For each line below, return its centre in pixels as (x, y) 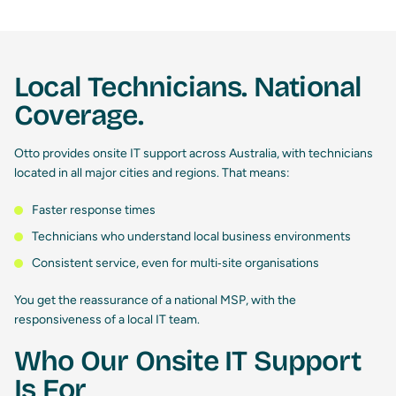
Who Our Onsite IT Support (188, 362)
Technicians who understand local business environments (191, 237)
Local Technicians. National (188, 88)
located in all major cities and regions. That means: (152, 173)
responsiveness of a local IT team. (107, 320)
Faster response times (94, 210)
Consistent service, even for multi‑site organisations (175, 263)
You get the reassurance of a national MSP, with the (155, 301)
